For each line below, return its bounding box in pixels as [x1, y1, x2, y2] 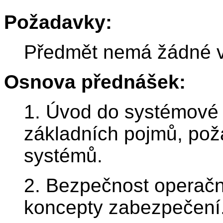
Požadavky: [4, 11, 112, 33]
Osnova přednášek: [4, 71, 186, 93]
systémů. [24, 145, 103, 167]
